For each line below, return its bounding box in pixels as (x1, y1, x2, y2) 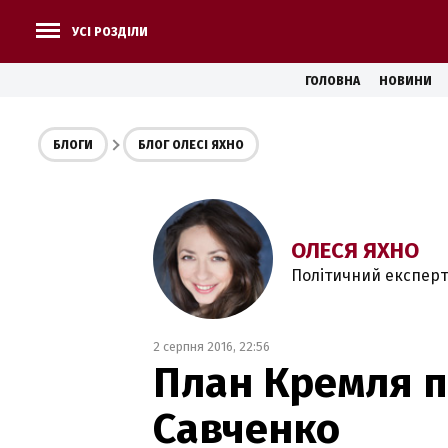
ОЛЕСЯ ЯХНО (291, 237, 419, 264)
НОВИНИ (379, 74, 432, 88)
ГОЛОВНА (305, 74, 360, 88)
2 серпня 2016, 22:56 (153, 339, 270, 354)
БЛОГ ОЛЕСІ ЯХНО (138, 138, 244, 152)
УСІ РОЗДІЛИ (72, 25, 148, 39)
